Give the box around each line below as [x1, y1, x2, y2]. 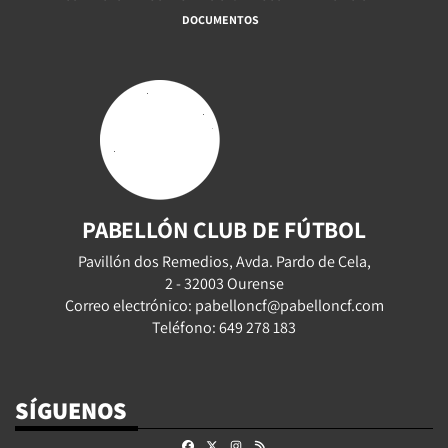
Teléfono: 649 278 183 [152, 316, 296, 338]
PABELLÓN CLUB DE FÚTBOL [82, 213, 366, 245]
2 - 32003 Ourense [164, 272, 284, 294]
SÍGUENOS [15, 393, 128, 426]
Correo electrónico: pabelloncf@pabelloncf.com [64, 294, 384, 316]
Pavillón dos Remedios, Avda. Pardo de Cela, [77, 250, 371, 272]
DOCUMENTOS [181, 11, 259, 27]
